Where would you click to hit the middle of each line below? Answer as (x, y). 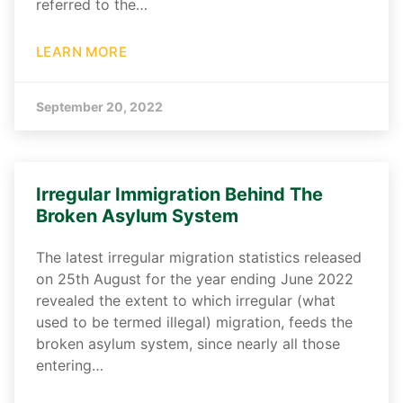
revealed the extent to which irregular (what (186, 301)
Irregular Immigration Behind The (179, 195)
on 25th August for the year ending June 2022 (195, 279)
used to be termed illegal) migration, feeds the (194, 322)
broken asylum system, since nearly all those (188, 344)
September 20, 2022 (99, 107)
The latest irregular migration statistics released (199, 258)
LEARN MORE (81, 52)
